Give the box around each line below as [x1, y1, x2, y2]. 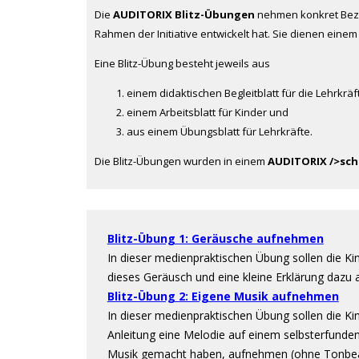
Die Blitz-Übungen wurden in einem [95, 154, 268, 168]
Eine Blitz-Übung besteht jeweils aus [95, 56, 270, 71]
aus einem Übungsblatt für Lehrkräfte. [127, 124, 313, 139]
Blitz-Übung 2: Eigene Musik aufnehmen [107, 288, 339, 304]
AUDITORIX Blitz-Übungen [113, 7, 255, 22]
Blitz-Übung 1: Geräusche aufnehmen [107, 231, 324, 246]
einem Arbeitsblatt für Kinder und [127, 105, 288, 119]
